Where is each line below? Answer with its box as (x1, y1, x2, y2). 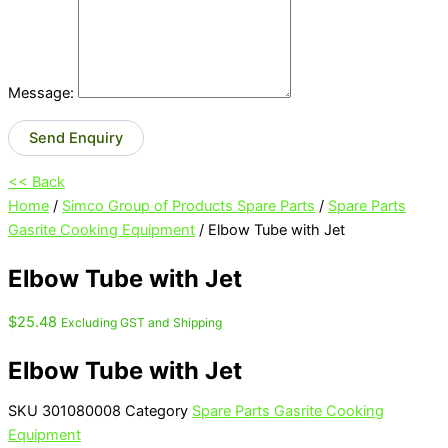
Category (125, 402, 188, 421)
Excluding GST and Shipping (61, 314, 222, 330)
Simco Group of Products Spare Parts (62, 197, 315, 216)
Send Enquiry (29, 128, 123, 147)
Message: (8, 84, 74, 103)
